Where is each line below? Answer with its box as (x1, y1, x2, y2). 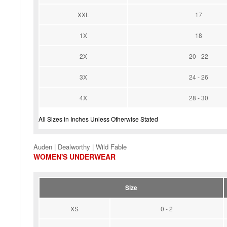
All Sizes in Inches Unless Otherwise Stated (39, 115, 158, 124)
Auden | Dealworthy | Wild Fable (33, 142, 127, 152)
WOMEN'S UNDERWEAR (33, 152, 116, 162)
